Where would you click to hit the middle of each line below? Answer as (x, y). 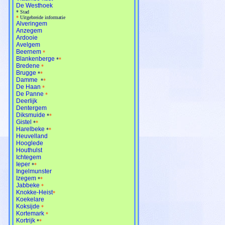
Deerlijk (27, 101)
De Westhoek (35, 5)
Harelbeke (30, 129)
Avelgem (28, 44)
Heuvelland (32, 136)
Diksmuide (31, 115)
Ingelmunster (34, 171)
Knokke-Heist (34, 192)
